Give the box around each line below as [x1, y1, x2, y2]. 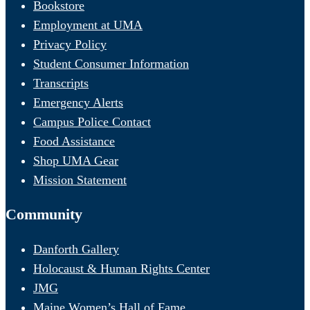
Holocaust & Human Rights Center [33, 262, 210, 276]
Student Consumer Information [33, 57, 189, 71]
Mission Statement [33, 173, 127, 188]
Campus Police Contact [33, 115, 151, 129]
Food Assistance [33, 134, 115, 149]
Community [6, 206, 82, 224]
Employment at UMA [33, 18, 143, 33]
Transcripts [33, 76, 89, 91]
